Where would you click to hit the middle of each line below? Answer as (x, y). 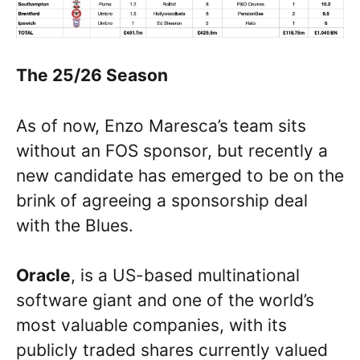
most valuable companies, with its (151, 325)
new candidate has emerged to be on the (180, 175)
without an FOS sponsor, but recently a (172, 150)
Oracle (43, 276)
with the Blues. (75, 225)
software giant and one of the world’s (165, 301)
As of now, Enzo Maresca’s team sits (161, 125)
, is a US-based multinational (185, 276)
